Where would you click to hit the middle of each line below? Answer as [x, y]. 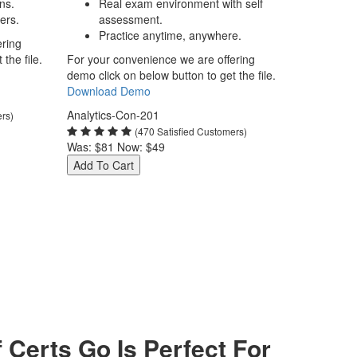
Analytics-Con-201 [113, 115]
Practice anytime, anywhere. [170, 35]
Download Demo [108, 91]
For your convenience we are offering [161, 59]
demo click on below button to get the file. [171, 75]
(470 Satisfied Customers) [190, 131]
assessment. [130, 19]
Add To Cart [103, 165]
